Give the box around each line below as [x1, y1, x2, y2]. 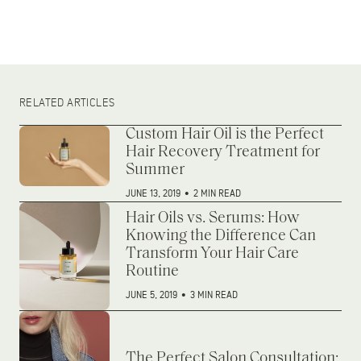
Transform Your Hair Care [126, 246, 299, 262]
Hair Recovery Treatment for [126, 143, 320, 160]
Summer [126, 161, 185, 178]
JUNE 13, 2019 [126, 188, 183, 199]
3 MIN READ [190, 290, 238, 301]
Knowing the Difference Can [126, 228, 316, 244]
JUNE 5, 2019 [126, 290, 180, 301]
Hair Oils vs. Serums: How [126, 210, 300, 226]
